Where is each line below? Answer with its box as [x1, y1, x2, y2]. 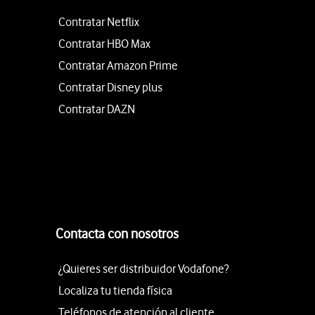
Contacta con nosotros [56, 226, 179, 242]
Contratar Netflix [58, 15, 139, 29]
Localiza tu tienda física [58, 283, 172, 297]
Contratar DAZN [58, 102, 135, 116]
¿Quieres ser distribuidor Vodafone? [58, 262, 229, 276]
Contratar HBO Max [58, 37, 150, 51]
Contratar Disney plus [58, 80, 162, 94]
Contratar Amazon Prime [58, 58, 178, 72]
